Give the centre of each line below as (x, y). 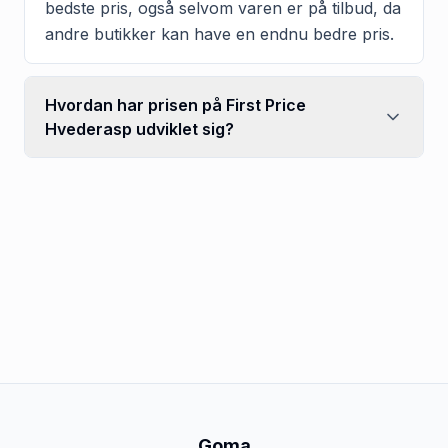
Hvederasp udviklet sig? (139, 128)
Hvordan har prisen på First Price (175, 104)
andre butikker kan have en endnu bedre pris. (219, 33)
